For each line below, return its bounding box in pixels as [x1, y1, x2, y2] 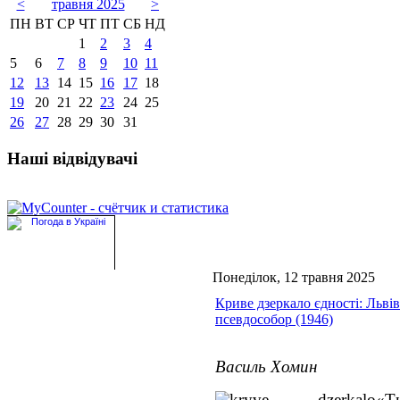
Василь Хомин [215, 357, 317, 376]
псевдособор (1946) [215, 311, 333, 327]
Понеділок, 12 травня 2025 [212, 269, 375, 285]
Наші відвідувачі [7, 149, 137, 169]
